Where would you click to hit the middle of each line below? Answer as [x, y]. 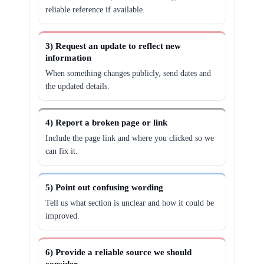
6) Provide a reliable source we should [119, 252]
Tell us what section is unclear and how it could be [130, 203]
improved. [63, 216]
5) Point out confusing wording [105, 187]
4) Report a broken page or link [107, 123]
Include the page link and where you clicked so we [130, 138]
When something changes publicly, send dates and [128, 73]
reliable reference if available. [95, 10]
